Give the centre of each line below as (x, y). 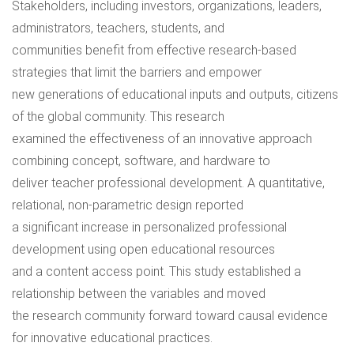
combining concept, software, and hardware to (141, 161)
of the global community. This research (118, 117)
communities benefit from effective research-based (154, 50)
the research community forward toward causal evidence (170, 316)
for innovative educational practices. (112, 338)
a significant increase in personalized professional (149, 227)
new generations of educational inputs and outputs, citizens (175, 94)
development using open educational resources (143, 249)
